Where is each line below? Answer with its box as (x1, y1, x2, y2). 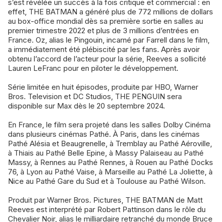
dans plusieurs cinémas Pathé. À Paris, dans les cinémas (8, 129, 200, 139)
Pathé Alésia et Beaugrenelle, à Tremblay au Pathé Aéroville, (8, 139, 212, 149)
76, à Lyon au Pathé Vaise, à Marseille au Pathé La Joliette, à (8, 167, 213, 177)
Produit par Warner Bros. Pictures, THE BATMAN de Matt (8, 195, 203, 205)
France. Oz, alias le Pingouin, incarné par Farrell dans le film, (8, 35, 210, 45)
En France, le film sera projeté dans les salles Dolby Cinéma (8, 120, 211, 130)
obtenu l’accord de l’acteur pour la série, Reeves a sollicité (8, 54, 206, 64)
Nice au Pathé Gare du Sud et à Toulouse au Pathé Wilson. (8, 176, 206, 186)
